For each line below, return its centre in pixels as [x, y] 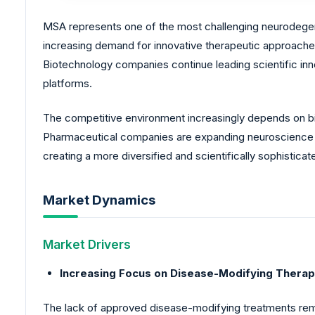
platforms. [67, 83]
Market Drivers [87, 244]
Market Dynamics [99, 200]
